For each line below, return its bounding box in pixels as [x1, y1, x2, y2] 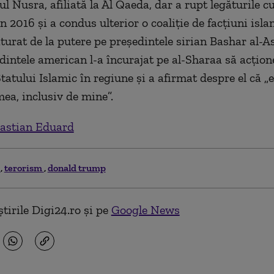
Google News [111, 202, 180, 217]
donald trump [47, 162, 106, 174]
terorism [4, 162, 44, 174]
